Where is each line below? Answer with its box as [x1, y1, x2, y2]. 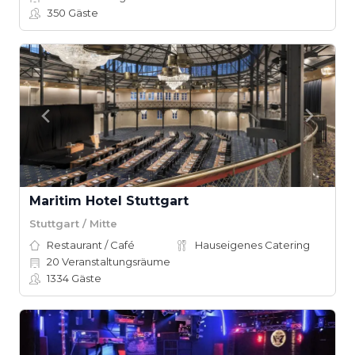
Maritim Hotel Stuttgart [29, 193, 189, 208]
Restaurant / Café [47, 239, 135, 251]
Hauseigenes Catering [195, 239, 310, 251]
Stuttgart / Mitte [29, 216, 117, 230]
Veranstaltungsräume [59, 255, 170, 268]
